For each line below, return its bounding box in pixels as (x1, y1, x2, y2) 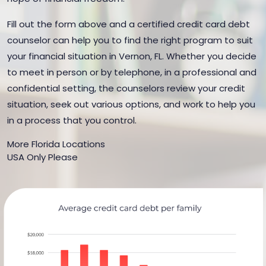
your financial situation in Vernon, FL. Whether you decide (7, 50, 256, 62)
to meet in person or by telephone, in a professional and (7, 66, 256, 78)
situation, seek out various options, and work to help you (7, 98, 255, 110)
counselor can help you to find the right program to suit (7, 34, 253, 46)
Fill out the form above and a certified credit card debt (7, 18, 250, 30)
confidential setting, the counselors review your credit (7, 82, 245, 94)
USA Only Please (7, 151, 78, 163)
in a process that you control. (7, 114, 137, 126)
